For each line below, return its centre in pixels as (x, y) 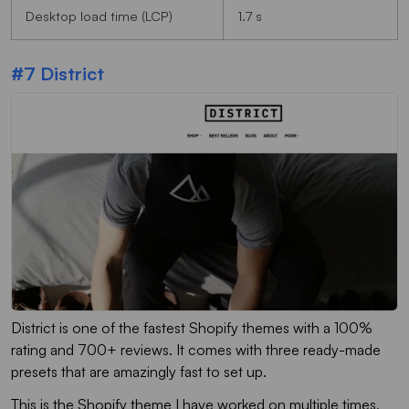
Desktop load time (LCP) (99, 16)
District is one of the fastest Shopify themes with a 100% (192, 327)
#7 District (58, 74)
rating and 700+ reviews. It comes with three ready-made (196, 349)
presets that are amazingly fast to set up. (141, 371)
